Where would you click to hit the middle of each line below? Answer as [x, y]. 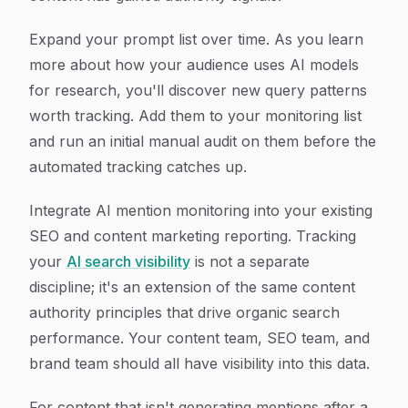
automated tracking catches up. [138, 167]
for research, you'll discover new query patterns [198, 90]
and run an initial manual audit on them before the [203, 141]
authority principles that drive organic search [184, 312]
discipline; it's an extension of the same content [192, 287]
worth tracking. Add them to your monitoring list [195, 116]
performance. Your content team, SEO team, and [199, 338]
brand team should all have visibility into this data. [199, 363]
